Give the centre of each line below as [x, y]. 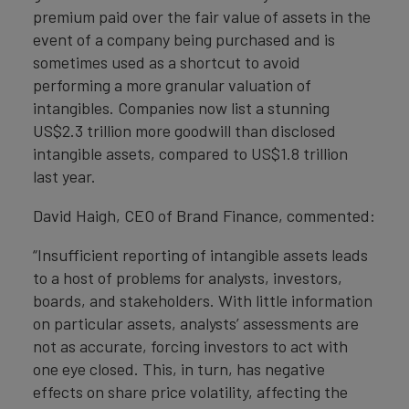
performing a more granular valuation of [172, 85]
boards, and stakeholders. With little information [203, 300]
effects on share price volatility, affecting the [190, 392]
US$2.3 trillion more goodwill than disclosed [184, 131]
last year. [64, 176]
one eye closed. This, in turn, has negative [179, 369]
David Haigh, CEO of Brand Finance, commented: [204, 215]
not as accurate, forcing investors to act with [190, 346]
